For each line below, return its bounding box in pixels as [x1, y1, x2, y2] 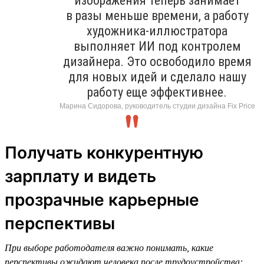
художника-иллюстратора [87, 23, 227, 38]
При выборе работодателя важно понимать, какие [5, 242, 213, 253]
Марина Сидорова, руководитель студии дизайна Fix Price [59, 101, 255, 110]
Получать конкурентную [5, 142, 203, 163]
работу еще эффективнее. [87, 84, 227, 100]
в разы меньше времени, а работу [65, 8, 249, 23]
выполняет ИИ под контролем [73, 38, 241, 54]
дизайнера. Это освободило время [62, 54, 252, 69]
